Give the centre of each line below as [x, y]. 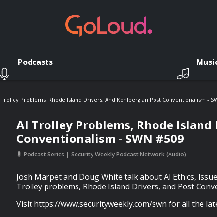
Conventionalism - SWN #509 [100, 138]
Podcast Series [44, 154]
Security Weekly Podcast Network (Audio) [129, 154]
